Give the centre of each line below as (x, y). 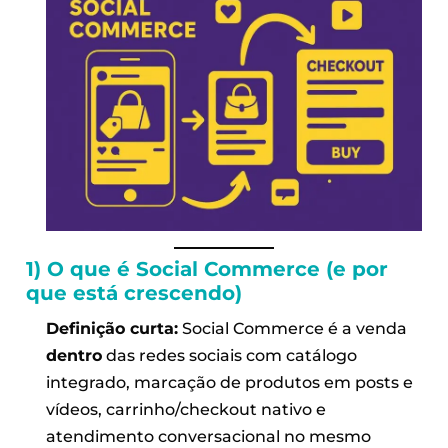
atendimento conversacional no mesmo (209, 436)
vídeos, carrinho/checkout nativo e (186, 409)
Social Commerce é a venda (293, 328)
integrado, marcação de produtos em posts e (230, 382)
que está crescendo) (133, 292)
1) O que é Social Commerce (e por (206, 268)
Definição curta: (112, 328)
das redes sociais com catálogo (230, 355)
